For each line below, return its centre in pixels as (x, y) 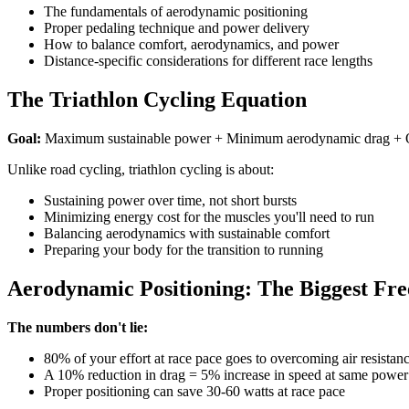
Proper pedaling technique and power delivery (177, 27)
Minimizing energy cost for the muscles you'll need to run (209, 216)
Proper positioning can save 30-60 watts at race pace (194, 391)
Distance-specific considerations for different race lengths (208, 60)
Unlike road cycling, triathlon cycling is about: (141, 169)
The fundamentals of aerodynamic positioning (176, 11)
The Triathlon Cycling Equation (157, 99)
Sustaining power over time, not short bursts (170, 200)
